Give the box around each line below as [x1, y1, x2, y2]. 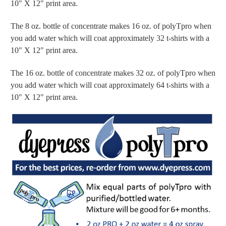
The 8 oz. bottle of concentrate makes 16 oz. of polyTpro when [11, 22, 211, 31]
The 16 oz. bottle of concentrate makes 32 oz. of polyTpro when [11, 69, 215, 78]
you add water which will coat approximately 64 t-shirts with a [11, 81, 209, 90]
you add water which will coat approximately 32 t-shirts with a [11, 34, 209, 43]
